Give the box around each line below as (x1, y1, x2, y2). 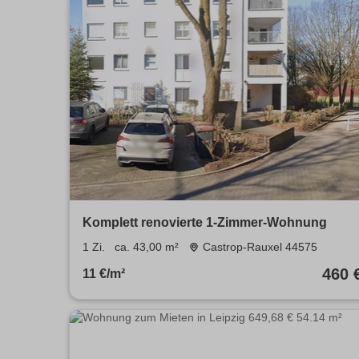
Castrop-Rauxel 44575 (202, 240, 317, 254)
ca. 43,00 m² (115, 240, 179, 254)
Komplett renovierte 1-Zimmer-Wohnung (83, 216, 327, 230)
